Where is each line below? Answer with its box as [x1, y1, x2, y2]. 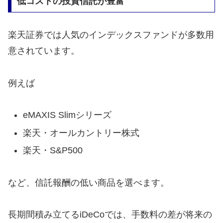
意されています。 [8, 46, 80, 56]
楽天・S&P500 [22, 145, 83, 156]
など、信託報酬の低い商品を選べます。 [8, 177, 169, 188]
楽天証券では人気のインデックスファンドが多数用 [8, 30, 214, 40]
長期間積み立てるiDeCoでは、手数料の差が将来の [8, 209, 212, 220]
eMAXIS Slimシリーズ [22, 110, 111, 120]
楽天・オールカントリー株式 [22, 127, 139, 138]
